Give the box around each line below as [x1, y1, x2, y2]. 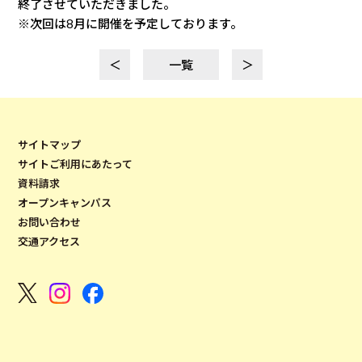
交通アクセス [18, 234, 81, 248]
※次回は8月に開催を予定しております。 [18, 15, 243, 31]
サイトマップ [18, 137, 82, 151]
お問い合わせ [18, 215, 82, 229]
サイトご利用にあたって [18, 157, 133, 170]
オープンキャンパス [18, 196, 112, 209]
